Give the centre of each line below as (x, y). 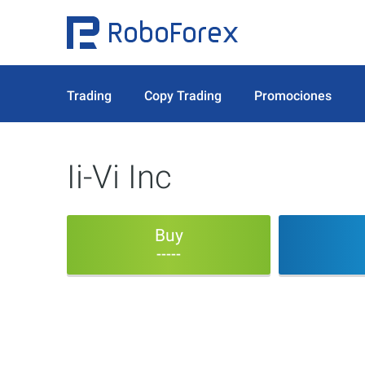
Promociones (293, 95)
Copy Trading (183, 95)
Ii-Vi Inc (119, 177)
